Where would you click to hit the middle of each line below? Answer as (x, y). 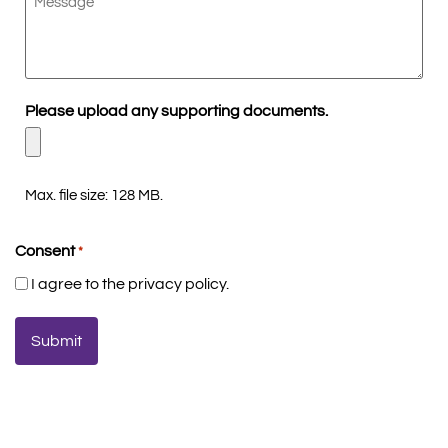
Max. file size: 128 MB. (94, 195)
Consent (45, 250)
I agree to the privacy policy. (130, 283)
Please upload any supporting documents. (176, 110)
